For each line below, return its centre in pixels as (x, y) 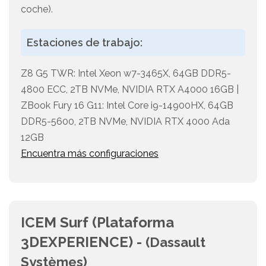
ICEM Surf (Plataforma (97, 223)
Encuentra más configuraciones (90, 154)
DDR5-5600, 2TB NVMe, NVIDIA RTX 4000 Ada (125, 122)
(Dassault (175, 243)
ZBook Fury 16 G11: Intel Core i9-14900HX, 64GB (127, 106)
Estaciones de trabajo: (85, 43)
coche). (37, 9)
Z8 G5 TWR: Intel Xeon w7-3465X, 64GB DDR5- (126, 74)
